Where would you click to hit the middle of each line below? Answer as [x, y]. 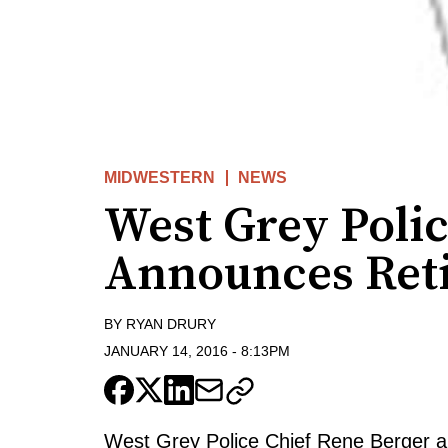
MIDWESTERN [159, 178]
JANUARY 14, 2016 [166, 350]
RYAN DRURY [171, 324]
